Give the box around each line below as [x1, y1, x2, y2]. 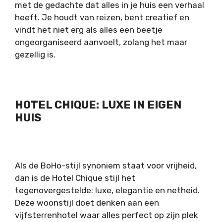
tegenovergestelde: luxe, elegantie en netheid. [15, 185, 200, 195]
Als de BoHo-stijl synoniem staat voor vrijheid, [15, 160, 197, 170]
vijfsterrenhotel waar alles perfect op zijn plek [15, 210, 198, 220]
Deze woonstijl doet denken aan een [15, 197, 159, 208]
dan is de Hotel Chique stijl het [15, 172, 135, 183]
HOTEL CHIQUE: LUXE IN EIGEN [15, 98, 181, 112]
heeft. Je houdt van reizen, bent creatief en [15, 12, 189, 23]
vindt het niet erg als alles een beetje [15, 25, 163, 35]
